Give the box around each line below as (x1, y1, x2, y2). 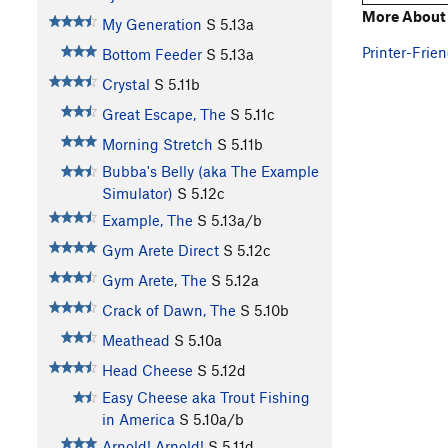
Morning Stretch (101, 135, 213, 154)
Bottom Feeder (101, 45, 202, 64)
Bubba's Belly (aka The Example (101, 162, 319, 181)
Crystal (101, 75, 150, 94)
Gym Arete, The (101, 271, 207, 290)
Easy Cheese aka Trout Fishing (101, 388, 310, 407)
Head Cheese (101, 361, 193, 380)
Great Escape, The (101, 105, 226, 124)
